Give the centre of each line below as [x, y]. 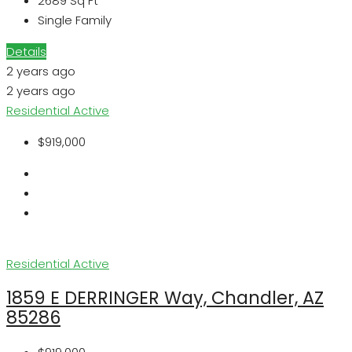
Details [26, 52]
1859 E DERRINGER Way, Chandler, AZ [165, 298]
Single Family [75, 20]
